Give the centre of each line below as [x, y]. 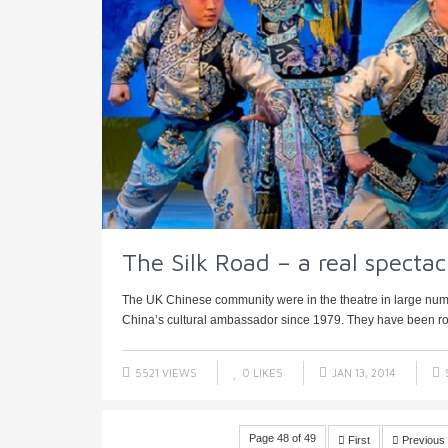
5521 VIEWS [164, 372]
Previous [421, 439]
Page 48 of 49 [282, 437]
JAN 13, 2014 [362, 372]
